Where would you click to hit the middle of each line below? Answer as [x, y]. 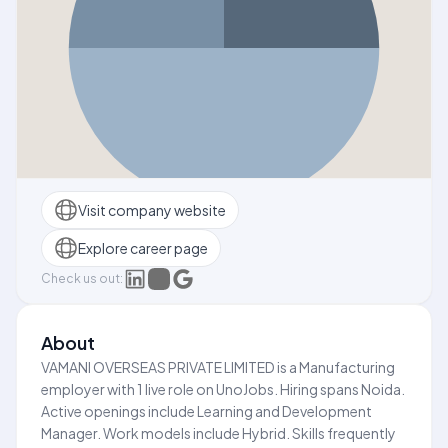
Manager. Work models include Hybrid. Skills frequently [218, 433]
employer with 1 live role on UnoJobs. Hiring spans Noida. [223, 389]
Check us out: [82, 278]
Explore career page [143, 247]
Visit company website [152, 209]
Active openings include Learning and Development [206, 411]
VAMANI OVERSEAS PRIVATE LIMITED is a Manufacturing [218, 367]
